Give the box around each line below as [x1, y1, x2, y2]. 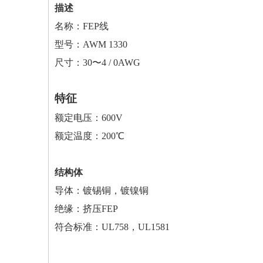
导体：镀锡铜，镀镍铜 [55, 186, 149, 195]
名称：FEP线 [55, 21, 109, 31]
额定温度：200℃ [55, 131, 124, 141]
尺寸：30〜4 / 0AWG [55, 58, 140, 68]
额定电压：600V [55, 113, 123, 123]
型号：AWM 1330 [55, 39, 127, 49]
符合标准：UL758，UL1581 [55, 222, 170, 232]
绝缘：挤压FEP [55, 204, 118, 214]
